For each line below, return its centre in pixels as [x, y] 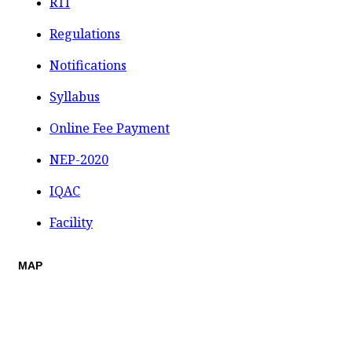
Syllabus [75, 96]
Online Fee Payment [110, 128]
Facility [71, 222]
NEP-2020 [79, 159]
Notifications [88, 65]
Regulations [85, 33]
